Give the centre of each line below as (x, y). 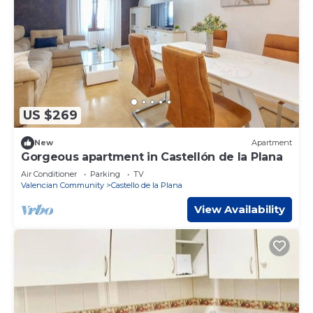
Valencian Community (63, 185)
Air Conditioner (49, 174)
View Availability (240, 209)
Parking (105, 174)
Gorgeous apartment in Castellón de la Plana (152, 156)
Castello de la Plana (147, 185)
